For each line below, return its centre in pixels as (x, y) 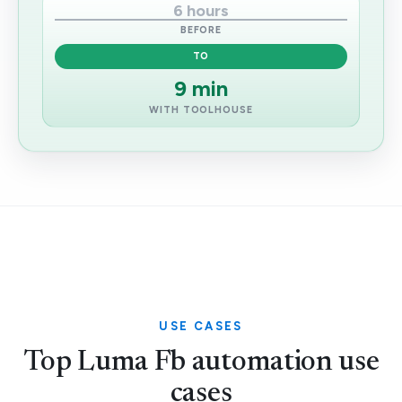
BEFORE (201, 30)
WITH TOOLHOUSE (201, 110)
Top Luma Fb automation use (201, 363)
